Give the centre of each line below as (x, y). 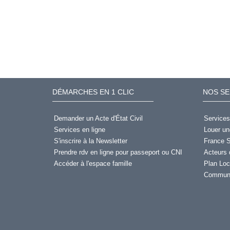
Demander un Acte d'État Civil (98, 119)
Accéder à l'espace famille (93, 164)
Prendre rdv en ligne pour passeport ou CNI (118, 152)
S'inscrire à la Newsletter (90, 141)
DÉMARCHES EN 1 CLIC (93, 92)
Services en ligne (79, 130)
